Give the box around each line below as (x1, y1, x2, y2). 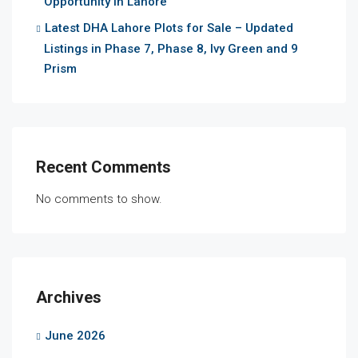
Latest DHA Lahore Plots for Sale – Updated (45, 20, 293, 35)
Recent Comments (36, 157, 171, 177)
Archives (36, 287, 101, 307)
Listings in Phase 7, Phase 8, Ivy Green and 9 (44, 41, 298, 56)
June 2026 (45, 328, 105, 343)
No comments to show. (36, 191, 162, 206)
